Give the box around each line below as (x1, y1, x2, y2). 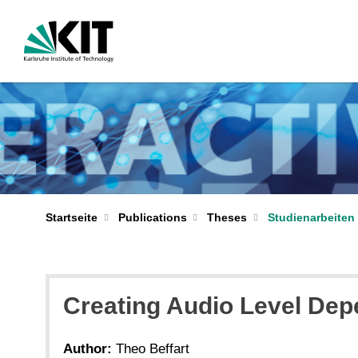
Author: (63, 340, 112, 356)
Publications (117, 211, 187, 224)
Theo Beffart (116, 340, 189, 356)
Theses (207, 211, 247, 224)
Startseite (46, 211, 97, 224)
